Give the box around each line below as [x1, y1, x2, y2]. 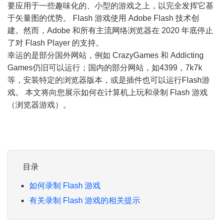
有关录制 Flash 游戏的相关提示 [29, 196, 140, 205]
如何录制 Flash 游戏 [29, 181, 101, 190]
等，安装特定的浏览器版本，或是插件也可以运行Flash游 [7, 76, 210, 84]
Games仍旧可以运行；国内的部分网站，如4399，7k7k [7, 63, 202, 72]
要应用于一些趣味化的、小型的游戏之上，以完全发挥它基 [7, 1, 214, 10]
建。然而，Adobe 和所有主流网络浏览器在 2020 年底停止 [7, 26, 213, 35]
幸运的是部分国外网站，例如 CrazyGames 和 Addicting [7, 51, 204, 59]
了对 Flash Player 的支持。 [7, 39, 104, 47]
